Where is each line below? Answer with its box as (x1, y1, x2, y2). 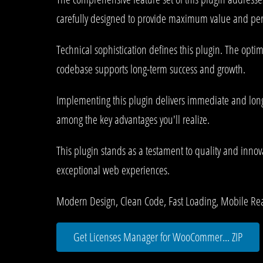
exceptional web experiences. (56, 161, 170, 178)
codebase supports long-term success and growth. (56, 60, 245, 77)
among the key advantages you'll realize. (56, 111, 210, 127)
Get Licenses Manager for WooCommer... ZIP (73, 228, 242, 245)
